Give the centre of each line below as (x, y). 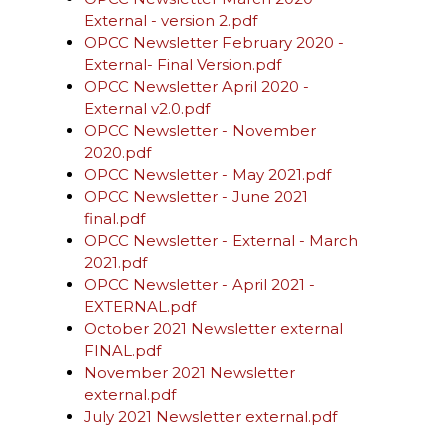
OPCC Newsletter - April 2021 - (199, 284)
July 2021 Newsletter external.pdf (210, 416)
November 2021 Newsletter (189, 372)
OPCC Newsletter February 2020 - (214, 42)
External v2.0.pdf (147, 108)
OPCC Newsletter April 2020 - (196, 86)
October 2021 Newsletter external (213, 328)
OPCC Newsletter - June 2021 (196, 196)
